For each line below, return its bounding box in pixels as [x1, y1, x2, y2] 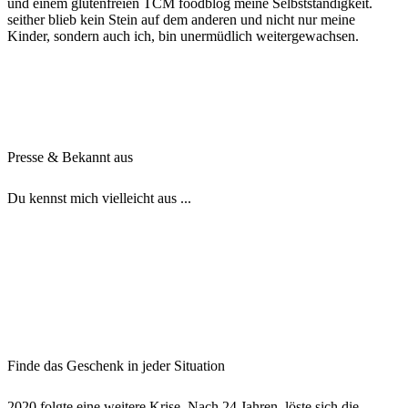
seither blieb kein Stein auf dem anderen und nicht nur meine [7, 12, 355, 28]
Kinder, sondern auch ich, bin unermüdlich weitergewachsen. [7, 28, 359, 45]
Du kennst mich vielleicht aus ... [7, 189, 191, 206]
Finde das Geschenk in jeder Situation [7, 357, 225, 373]
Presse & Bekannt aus [7, 149, 133, 166]
